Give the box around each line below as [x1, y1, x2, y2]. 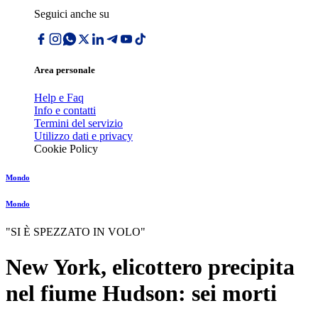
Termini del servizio [34, 117, 123, 130]
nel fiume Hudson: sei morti [6, 280, 277, 306]
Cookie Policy [34, 143, 98, 155]
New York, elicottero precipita [6, 253, 295, 280]
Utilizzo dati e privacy [34, 130, 133, 143]
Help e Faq [34, 92, 84, 104]
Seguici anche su [34, 8, 109, 20]
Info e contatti [34, 104, 96, 117]
